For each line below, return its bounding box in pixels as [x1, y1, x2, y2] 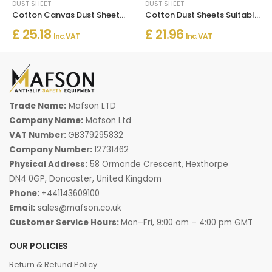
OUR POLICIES [9, 240, 68, 252]
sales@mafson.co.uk [38, 202, 121, 214]
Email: [9, 202, 35, 214]
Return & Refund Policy [9, 259, 97, 270]
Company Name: [9, 115, 83, 126]
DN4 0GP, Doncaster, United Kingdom [9, 173, 161, 185]
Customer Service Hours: [9, 217, 121, 228]
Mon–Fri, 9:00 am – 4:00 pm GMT [121, 217, 253, 228]
